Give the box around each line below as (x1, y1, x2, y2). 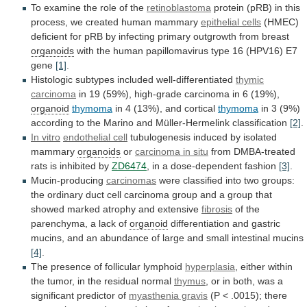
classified (183, 175, 223, 186)
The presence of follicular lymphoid (31, 261, 185, 273)
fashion (245, 160, 276, 172)
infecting (119, 31, 155, 42)
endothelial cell (63, 132, 127, 143)
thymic (236, 74, 264, 86)
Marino (103, 117, 134, 129)
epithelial (201, 16, 239, 28)
